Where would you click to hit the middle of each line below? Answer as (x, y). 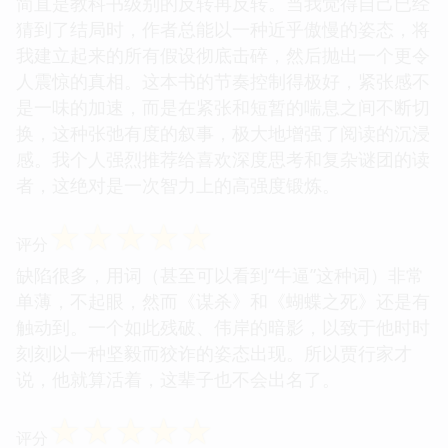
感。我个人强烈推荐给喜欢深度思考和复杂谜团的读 (223, 158)
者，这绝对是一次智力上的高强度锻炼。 (178, 184)
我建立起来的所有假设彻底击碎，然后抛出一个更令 (223, 54)
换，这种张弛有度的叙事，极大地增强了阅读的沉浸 (223, 132)
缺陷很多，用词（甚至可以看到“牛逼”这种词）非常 (220, 274)
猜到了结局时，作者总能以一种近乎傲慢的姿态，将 (223, 28)
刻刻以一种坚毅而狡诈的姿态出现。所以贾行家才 (214, 352)
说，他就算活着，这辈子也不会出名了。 (178, 378)
